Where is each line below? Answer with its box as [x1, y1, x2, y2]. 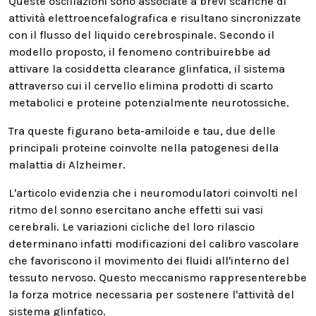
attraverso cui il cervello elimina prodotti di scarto [8, 79, 273, 92]
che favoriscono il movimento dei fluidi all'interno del [8, 254, 289, 267]
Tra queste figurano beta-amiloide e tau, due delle [8, 124, 276, 138]
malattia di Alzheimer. [8, 158, 126, 171]
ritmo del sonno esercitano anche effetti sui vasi [8, 203, 263, 217]
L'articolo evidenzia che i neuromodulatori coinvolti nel [8, 186, 298, 200]
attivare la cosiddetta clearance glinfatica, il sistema [8, 62, 285, 75]
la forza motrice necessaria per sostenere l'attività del [8, 288, 294, 301]
